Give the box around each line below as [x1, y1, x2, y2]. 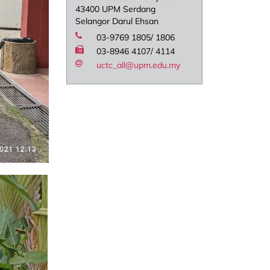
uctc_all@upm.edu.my [96, 60, 181, 71]
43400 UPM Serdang [75, 4, 156, 15]
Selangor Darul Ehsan [75, 16, 159, 27]
